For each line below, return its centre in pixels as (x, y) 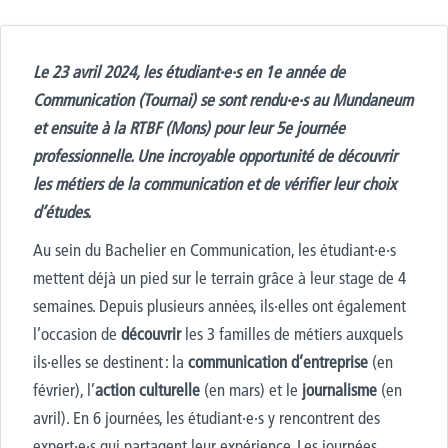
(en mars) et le (253, 389)
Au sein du (67, 249)
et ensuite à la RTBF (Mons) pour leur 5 (158, 127)
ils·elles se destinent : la (110, 361)
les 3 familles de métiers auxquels (294, 333)
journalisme (339, 389)
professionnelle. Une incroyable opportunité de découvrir (215, 155)
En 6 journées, (117, 417)
